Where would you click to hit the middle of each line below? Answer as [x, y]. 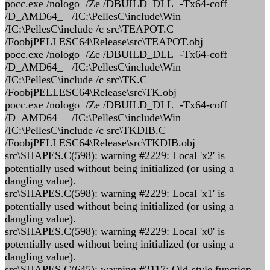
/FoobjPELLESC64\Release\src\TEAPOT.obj [104, 42]
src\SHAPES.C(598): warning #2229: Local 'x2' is [115, 155]
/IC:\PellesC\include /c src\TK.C [76, 80]
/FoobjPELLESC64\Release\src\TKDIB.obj [100, 143]
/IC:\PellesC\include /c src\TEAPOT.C [89, 29]
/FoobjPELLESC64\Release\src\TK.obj [91, 92]
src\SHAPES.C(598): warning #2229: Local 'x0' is [115, 231]
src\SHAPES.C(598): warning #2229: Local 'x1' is [115, 193]
